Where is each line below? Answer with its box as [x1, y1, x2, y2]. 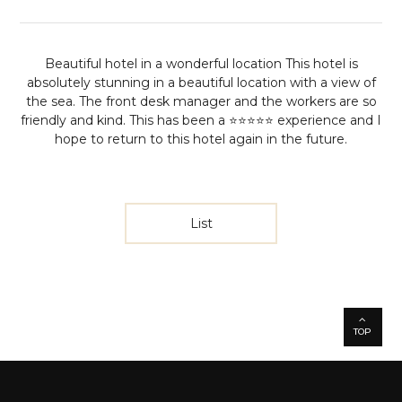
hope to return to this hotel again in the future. [55, 131, 347, 147]
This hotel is [284, 56, 358, 72]
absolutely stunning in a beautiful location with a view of [26, 74, 376, 91]
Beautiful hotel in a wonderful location [44, 56, 285, 72]
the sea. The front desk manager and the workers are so [25, 93, 377, 109]
